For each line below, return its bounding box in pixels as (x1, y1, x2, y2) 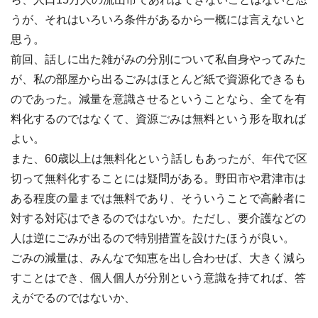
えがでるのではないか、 (11, 292, 136, 305)
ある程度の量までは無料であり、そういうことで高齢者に (11, 192, 306, 205)
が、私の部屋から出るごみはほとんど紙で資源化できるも (11, 73, 306, 86)
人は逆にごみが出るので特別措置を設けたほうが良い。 (11, 232, 295, 245)
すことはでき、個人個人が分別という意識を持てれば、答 (11, 272, 306, 285)
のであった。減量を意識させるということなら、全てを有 (11, 93, 306, 106)
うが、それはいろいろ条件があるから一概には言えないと (11, 13, 306, 26)
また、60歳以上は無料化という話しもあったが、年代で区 (11, 153, 307, 165)
